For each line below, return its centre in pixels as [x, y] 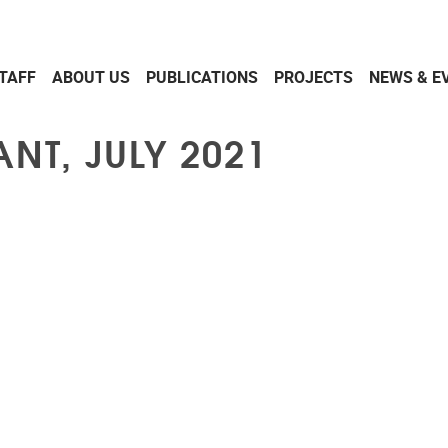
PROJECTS [313, 78]
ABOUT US [91, 78]
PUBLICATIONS [202, 78]
